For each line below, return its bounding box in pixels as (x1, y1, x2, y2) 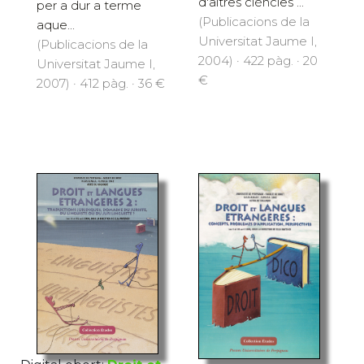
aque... (37, 17, 75, 33)
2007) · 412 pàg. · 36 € (37, 76, 165, 92)
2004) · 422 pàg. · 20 (198, 53, 318, 69)
